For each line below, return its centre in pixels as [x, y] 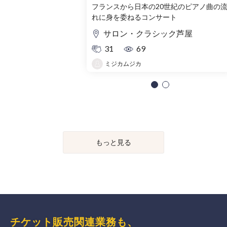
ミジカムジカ [123, 64]
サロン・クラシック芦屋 [148, 33]
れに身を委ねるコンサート [134, 17]
